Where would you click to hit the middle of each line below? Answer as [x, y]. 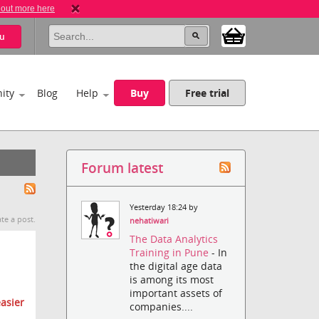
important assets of [176, 293]
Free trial [208, 93]
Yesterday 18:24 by [164, 207]
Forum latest [122, 168]
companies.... [162, 307]
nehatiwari [150, 221]
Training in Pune [171, 253]
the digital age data [176, 266]
